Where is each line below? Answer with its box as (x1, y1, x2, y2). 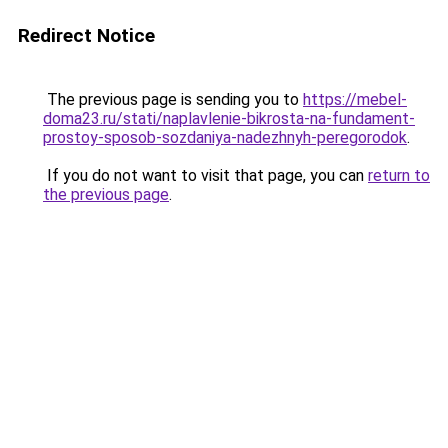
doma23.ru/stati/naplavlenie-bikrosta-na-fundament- (43, 109, 415, 128)
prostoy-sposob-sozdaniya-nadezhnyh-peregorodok (43, 128, 407, 147)
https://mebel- (303, 90, 407, 109)
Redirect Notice (18, 24, 155, 47)
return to (368, 166, 430, 185)
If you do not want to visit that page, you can (43, 166, 368, 185)
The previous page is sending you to (43, 90, 303, 109)
